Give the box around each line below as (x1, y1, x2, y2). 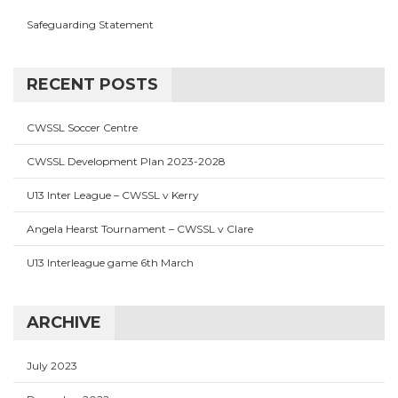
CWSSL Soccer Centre (27, 121, 138, 134)
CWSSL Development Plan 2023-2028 (27, 155, 226, 168)
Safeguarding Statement (27, 18, 154, 31)
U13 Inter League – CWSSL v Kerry (27, 188, 199, 202)
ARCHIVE (27, 313, 101, 332)
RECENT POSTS (27, 75, 158, 94)
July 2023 (27, 359, 77, 372)
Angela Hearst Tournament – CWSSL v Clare (27, 222, 253, 235)
